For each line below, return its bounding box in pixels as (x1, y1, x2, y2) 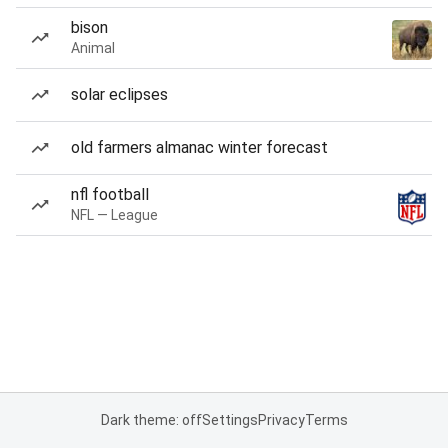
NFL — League (71, 207, 158, 223)
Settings (201, 412, 258, 428)
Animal (71, 40, 115, 56)
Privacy (257, 412, 305, 428)
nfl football (71, 185, 149, 204)
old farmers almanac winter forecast (71, 138, 328, 157)
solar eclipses (71, 85, 168, 104)
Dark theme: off (100, 412, 202, 428)
